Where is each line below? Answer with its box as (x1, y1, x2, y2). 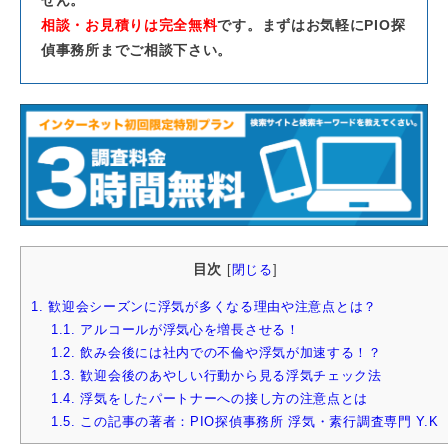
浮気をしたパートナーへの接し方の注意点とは (75, 391, 369, 407)
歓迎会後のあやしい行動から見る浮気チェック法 (75, 368, 382, 384)
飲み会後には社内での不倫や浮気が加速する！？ (75, 345, 382, 361)
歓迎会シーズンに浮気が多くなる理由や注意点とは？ (43, 299, 377, 315)
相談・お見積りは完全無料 (41, 16, 218, 33)
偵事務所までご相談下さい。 (41, 41, 233, 58)
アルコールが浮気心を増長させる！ (75, 322, 300, 338)
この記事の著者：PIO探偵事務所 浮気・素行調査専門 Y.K (75, 414, 439, 430)
